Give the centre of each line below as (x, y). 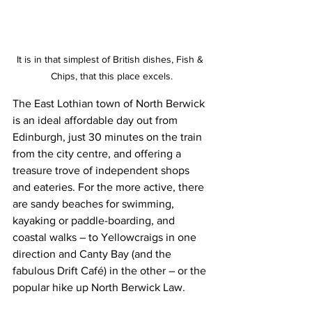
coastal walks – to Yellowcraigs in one (106, 237)
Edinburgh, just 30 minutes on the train (109, 137)
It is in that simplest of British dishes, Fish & (111, 60)
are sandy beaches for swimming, (95, 204)
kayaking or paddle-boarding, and (95, 221)
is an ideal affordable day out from (96, 120)
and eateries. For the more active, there (110, 187)
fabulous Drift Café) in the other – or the (111, 271)
